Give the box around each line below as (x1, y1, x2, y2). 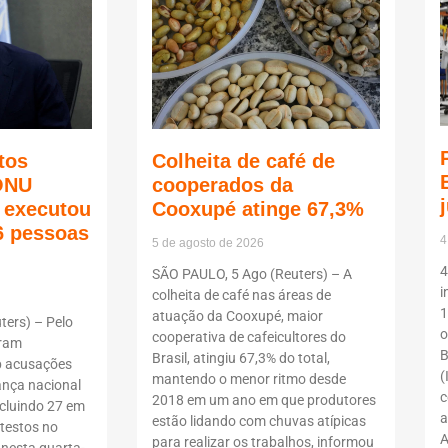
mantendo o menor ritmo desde (152, 371, 346, 388)
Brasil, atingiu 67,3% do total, (152, 350, 330, 367)
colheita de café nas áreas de (152, 287, 331, 304)
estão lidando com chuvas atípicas (152, 413, 366, 430)
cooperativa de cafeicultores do (152, 329, 346, 346)
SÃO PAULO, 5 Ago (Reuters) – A (152, 266, 352, 283)
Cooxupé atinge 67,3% (152, 198, 364, 221)
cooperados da (152, 174, 293, 197)
